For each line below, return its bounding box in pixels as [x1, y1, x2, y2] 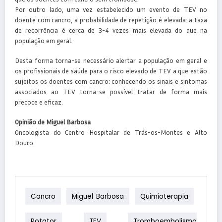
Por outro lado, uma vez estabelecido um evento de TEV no [15, 5, 207, 13]
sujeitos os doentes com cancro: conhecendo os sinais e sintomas [15, 77, 207, 85]
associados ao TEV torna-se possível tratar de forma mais [15, 87, 207, 96]
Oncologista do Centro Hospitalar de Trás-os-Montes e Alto [15, 128, 207, 136]
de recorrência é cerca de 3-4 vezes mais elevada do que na [15, 26, 207, 34]
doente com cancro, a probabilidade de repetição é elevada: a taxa [15, 15, 207, 24]
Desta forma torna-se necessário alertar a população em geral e [15, 56, 207, 64]
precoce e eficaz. [15, 98, 63, 106]
